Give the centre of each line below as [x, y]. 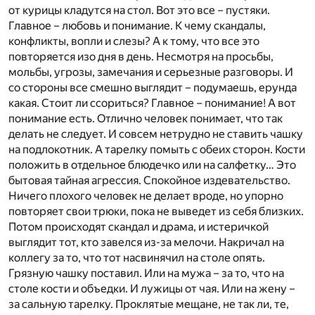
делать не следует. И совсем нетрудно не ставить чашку [156, 134]
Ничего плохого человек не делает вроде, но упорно [146, 195]
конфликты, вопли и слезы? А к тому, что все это [134, 41]
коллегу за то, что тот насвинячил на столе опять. [137, 257]
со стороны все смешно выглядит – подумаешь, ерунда [153, 87]
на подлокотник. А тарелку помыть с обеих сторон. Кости [157, 149]
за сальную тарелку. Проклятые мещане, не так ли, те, [149, 304]
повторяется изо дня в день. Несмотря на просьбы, [141, 56]
